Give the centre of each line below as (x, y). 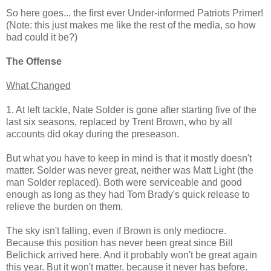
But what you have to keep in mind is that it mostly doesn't (129, 158)
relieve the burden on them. (64, 206)
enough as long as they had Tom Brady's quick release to (128, 194)
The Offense (34, 61)
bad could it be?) (42, 37)
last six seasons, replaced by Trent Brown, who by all (119, 122)
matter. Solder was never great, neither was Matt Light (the (130, 170)
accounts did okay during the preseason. (93, 134)
